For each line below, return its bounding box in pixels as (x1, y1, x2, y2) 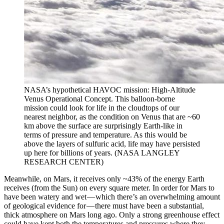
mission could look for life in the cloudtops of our (24, 103, 179, 112)
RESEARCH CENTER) (24, 157, 103, 166)
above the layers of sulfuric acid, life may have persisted (24, 139, 200, 148)
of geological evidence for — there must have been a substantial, (4, 201, 204, 210)
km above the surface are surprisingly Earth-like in (24, 121, 182, 130)
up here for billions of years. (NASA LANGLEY (24, 148, 179, 157)
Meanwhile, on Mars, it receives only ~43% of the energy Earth (4, 174, 204, 183)
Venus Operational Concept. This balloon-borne (24, 94, 175, 103)
